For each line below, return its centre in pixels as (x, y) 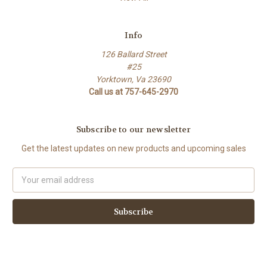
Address (28, 186)
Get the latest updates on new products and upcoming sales (133, 149)
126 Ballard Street (133, 55)
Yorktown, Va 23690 (133, 80)
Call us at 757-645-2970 (133, 92)
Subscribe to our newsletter (133, 130)
